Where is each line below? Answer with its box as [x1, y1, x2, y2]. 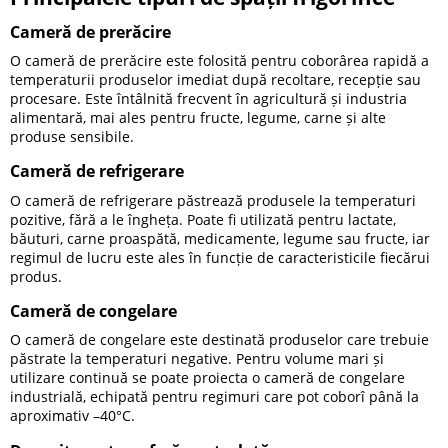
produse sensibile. [10, 126, 134, 146]
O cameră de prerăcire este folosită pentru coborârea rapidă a [10, 50, 429, 70]
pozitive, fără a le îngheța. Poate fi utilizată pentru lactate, [10, 209, 396, 229]
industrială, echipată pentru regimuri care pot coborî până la [10, 387, 419, 407]
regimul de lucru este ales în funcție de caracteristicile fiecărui [10, 247, 430, 267]
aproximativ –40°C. [10, 406, 135, 426]
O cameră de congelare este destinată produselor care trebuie [10, 330, 429, 350]
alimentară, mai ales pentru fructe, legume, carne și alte [10, 107, 386, 127]
